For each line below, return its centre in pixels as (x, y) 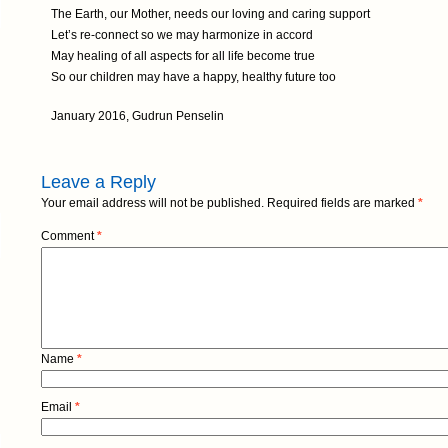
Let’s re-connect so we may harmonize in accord (182, 35)
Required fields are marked (342, 203)
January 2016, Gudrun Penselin (137, 116)
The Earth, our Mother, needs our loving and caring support (210, 14)
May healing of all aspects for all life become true (183, 56)
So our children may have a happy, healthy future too (193, 77)
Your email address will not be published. (152, 203)
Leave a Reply (98, 182)
